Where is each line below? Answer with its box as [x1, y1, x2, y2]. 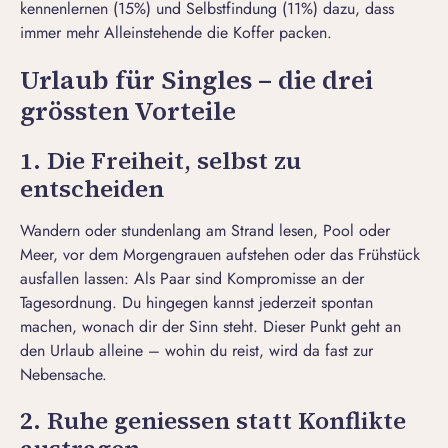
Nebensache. [20, 363, 107, 387]
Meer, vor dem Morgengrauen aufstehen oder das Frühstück [20, 243, 420, 267]
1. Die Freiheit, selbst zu [20, 144, 301, 178]
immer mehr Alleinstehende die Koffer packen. [20, 21, 332, 45]
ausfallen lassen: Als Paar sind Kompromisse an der [20, 267, 364, 291]
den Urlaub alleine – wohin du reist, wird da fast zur [20, 339, 373, 363]
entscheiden [20, 172, 164, 206]
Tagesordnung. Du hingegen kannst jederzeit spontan [20, 291, 373, 315]
